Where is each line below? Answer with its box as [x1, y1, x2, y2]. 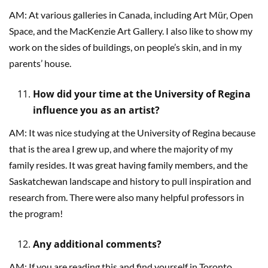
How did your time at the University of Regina [33, 87, 251, 100]
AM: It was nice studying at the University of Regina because [9, 127, 255, 138]
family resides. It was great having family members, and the [9, 159, 248, 170]
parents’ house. [9, 57, 71, 69]
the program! [9, 208, 63, 219]
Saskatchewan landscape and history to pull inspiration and [9, 175, 251, 187]
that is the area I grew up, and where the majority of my [9, 143, 233, 154]
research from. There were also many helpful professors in [9, 191, 244, 203]
